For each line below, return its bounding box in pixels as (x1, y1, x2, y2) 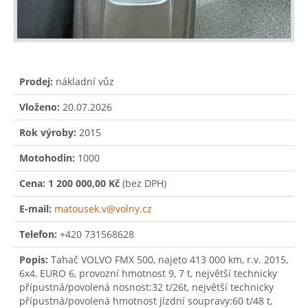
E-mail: (19, 202, 52, 216)
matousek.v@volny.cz (54, 202, 152, 216)
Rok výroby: (19, 126, 76, 140)
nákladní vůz (53, 75, 114, 89)
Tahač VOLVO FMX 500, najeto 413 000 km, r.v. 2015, (48, 253, 288, 267)
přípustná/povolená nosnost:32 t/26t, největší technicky (19, 280, 274, 294)
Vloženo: (19, 100, 60, 114)
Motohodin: (19, 151, 75, 165)
